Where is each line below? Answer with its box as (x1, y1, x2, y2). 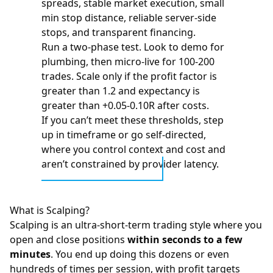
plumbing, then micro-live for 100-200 (41, 55, 214, 68)
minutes (10, 247, 51, 261)
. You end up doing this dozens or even (51, 247, 229, 261)
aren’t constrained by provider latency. (41, 157, 219, 171)
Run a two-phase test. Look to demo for (41, 40, 224, 54)
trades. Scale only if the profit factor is (41, 69, 217, 83)
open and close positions (10, 233, 127, 246)
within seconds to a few (127, 233, 243, 246)
